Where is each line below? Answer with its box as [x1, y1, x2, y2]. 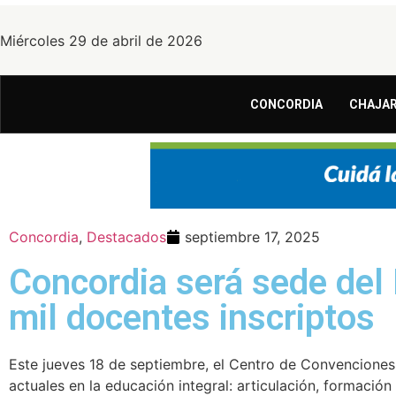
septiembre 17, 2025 [185, 227, 320, 246]
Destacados [87, 227, 166, 246]
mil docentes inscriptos [9, 296, 375, 339]
